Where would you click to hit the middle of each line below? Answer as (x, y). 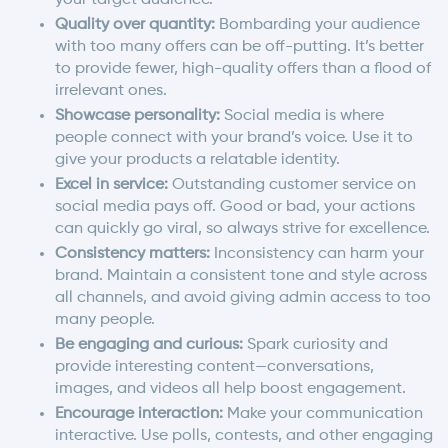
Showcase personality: (137, 115)
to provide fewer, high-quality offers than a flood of (243, 68)
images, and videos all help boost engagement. (230, 388)
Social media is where (302, 115)
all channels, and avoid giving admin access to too (243, 297)
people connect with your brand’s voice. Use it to (234, 137)
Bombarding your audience (317, 24)
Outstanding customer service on (292, 184)
